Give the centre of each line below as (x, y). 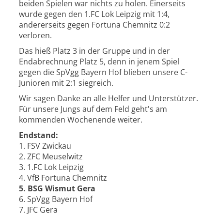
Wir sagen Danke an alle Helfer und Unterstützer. (108, 99)
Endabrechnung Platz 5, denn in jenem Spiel (99, 62)
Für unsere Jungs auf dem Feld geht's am (93, 109)
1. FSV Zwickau (45, 146)
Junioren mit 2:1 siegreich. (66, 83)
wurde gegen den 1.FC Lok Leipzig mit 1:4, (94, 14)
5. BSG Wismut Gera (57, 189)
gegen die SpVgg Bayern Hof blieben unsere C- (103, 72)
